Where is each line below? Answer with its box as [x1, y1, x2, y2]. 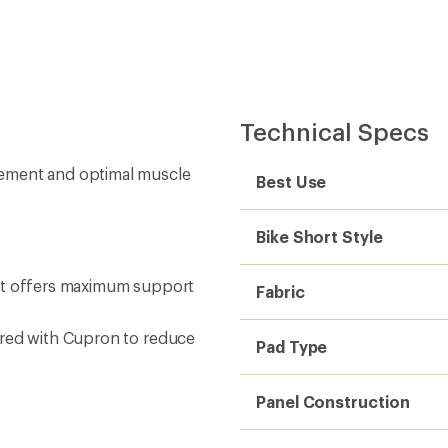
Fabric [256, 281, 305, 301]
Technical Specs [240, 116, 429, 146]
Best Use [256, 171, 327, 191]
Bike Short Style [256, 226, 383, 246]
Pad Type [256, 336, 328, 356]
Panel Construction [256, 391, 410, 411]
